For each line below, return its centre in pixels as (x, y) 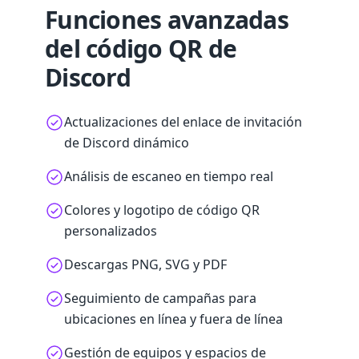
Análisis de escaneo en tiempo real (169, 176)
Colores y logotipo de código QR (162, 210)
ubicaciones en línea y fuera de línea (173, 319)
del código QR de (141, 48)
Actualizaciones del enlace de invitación (183, 122)
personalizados (111, 231)
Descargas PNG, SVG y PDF (145, 264)
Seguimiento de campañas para (160, 298)
